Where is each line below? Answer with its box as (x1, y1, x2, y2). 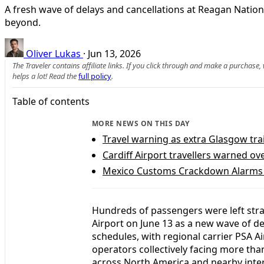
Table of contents (12, 94, 90, 108)
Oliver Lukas (26, 47, 81, 60)
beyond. (5, 15, 41, 29)
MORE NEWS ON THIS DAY (92, 118, 190, 128)
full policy (78, 70, 111, 81)
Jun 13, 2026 (88, 47, 141, 60)
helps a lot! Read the (12, 70, 78, 81)
